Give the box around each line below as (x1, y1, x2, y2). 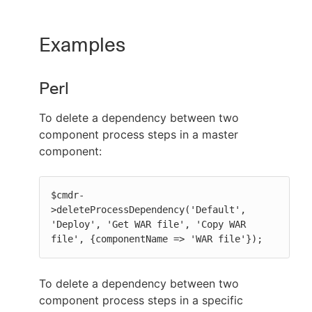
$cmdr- (51, 189, 84, 201)
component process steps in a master (39, 127, 238, 141)
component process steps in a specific (39, 293, 243, 307)
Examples (39, 33, 125, 56)
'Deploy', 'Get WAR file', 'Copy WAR (51, 219, 246, 230)
